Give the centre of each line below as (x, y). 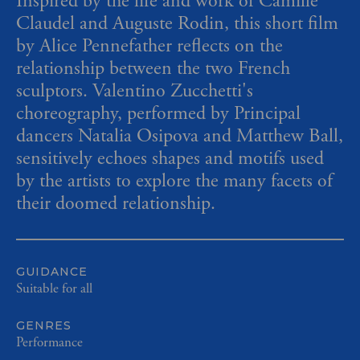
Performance (49, 342)
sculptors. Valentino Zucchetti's (135, 90)
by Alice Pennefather (94, 45)
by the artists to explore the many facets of (174, 180)
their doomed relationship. (116, 203)
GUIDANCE (52, 271)
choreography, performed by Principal (158, 113)
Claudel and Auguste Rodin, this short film (177, 23)
